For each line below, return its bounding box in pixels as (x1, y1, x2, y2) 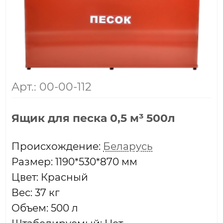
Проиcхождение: (11, 139, 104, 152)
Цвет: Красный (11, 170, 89, 183)
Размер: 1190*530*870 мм (11, 155, 138, 168)
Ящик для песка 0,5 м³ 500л (11, 111, 176, 125)
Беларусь (103, 139, 153, 152)
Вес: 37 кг (11, 186, 60, 199)
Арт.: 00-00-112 (11, 80, 92, 94)
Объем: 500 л (11, 201, 79, 214)
